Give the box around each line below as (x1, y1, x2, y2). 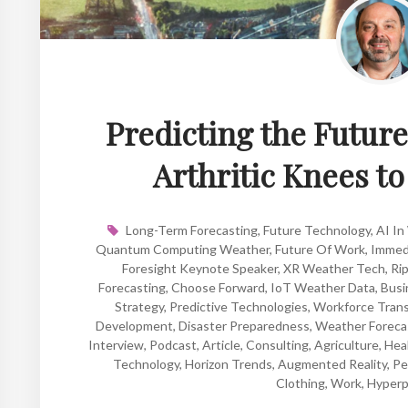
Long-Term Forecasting (125, 221, 258, 238)
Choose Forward (171, 279, 265, 295)
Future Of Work (275, 240, 365, 257)
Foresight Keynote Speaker (121, 260, 278, 276)
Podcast (149, 336, 197, 352)
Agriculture (314, 336, 379, 352)
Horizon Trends (184, 355, 272, 372)
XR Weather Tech (282, 260, 385, 276)
